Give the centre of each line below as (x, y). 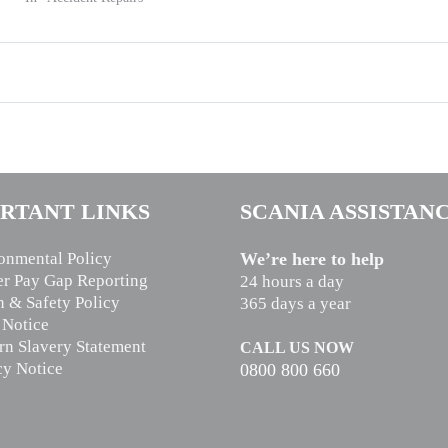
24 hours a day (292, 281)
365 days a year (295, 303)
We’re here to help (312, 258)
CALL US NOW (297, 347)
